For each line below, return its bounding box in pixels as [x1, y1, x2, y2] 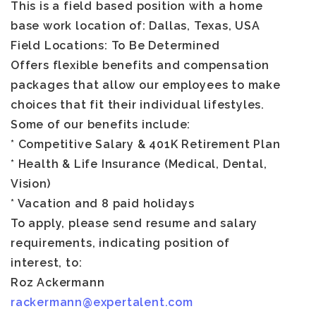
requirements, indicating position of [11, 236, 230, 250]
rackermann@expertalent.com [11, 296, 193, 309]
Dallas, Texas [149, 19, 229, 32]
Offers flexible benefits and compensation [11, 59, 269, 72]
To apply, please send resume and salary [11, 217, 258, 230]
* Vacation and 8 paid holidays [11, 197, 195, 210]
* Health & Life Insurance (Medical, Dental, [11, 157, 267, 171]
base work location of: [11, 19, 150, 32]
